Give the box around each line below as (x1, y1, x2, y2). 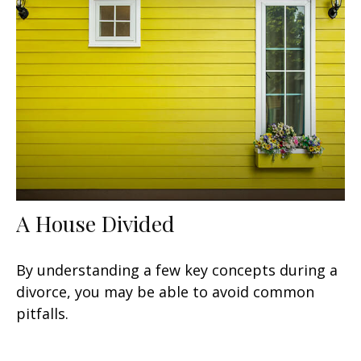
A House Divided (16, 208, 175, 238)
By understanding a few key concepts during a (16, 259, 338, 280)
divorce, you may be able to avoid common (16, 281, 314, 301)
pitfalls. (16, 303, 68, 323)
